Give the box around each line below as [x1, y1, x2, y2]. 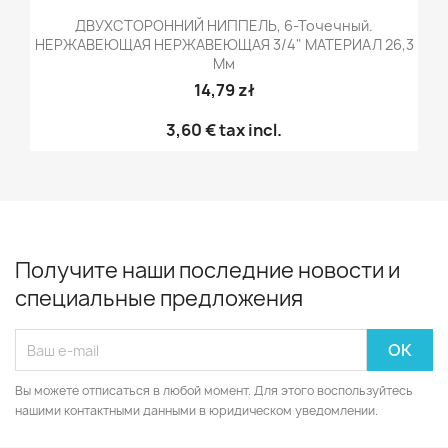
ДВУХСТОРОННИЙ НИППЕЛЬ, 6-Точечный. [75, 15, 373, 35]
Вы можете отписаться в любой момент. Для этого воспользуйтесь [15, 382, 413, 399]
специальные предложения [15, 284, 303, 313]
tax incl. [216, 118, 282, 141]
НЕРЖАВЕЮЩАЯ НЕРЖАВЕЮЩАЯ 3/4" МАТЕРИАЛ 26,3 [34, 34, 414, 54]
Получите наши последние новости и [15, 256, 400, 285]
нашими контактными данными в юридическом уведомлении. [15, 402, 378, 419]
